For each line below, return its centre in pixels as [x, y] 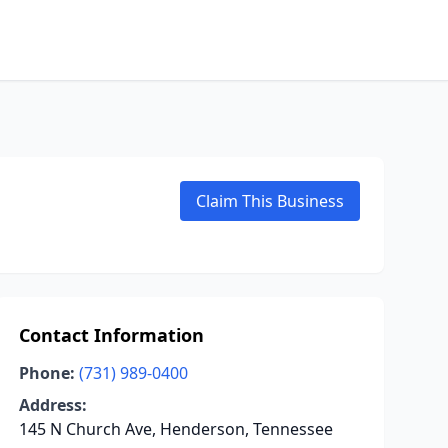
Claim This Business [270, 201]
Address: [52, 405]
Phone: [46, 373]
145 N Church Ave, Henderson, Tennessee [175, 429]
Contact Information [111, 335]
